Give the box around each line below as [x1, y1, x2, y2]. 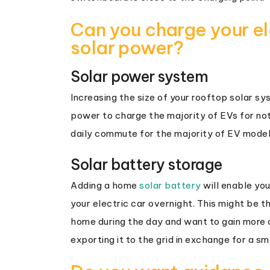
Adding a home [71, 180, 139, 192]
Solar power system [71, 67, 208, 87]
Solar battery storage [71, 155, 222, 175]
